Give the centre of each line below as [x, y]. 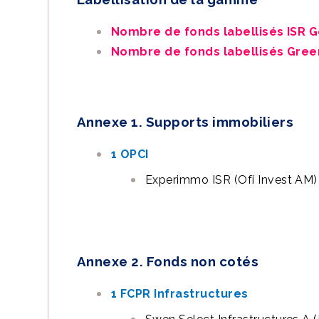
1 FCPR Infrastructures [180, 294]
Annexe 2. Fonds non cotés [168, 261]
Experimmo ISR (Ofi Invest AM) [231, 180]
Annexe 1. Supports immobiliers [185, 122]
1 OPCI [130, 154]
